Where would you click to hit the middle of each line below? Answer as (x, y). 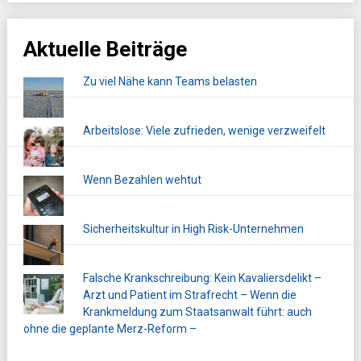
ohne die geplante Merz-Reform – (110, 329)
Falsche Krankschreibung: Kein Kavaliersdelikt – (202, 278)
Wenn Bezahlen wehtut (142, 180)
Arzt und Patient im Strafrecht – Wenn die (189, 295)
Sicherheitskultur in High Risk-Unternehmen (193, 229)
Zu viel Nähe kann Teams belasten (170, 82)
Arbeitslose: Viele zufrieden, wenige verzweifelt (204, 131)
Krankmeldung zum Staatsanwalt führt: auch (197, 312)
